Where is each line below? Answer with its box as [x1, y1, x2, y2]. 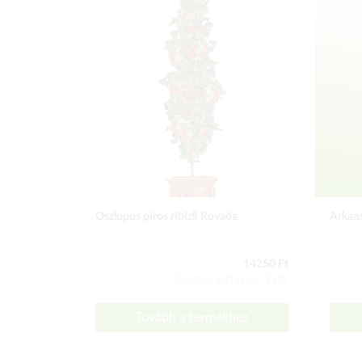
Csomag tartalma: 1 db [174, 274, 287, 285]
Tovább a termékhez [136, 311, 248, 324]
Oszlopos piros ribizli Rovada [95, 211, 238, 222]
